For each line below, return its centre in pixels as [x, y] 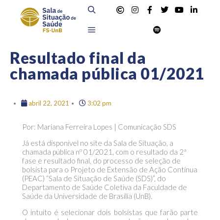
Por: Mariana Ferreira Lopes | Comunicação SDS [99, 127]
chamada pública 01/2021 [107, 73]
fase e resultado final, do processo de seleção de [101, 161]
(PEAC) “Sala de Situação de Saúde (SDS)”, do [94, 178]
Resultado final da [78, 58]
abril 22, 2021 [49, 103]
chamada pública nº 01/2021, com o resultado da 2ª [104, 152]
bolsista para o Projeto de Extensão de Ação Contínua [110, 169]
